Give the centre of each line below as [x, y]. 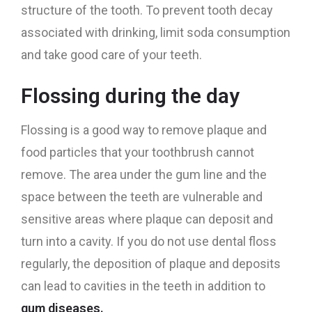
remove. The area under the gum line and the [144, 174]
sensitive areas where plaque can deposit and [147, 219]
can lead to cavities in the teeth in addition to [143, 286]
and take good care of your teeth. [111, 55]
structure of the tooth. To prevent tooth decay [147, 10]
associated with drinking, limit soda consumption [156, 32]
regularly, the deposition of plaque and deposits [151, 264]
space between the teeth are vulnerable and [142, 197]
